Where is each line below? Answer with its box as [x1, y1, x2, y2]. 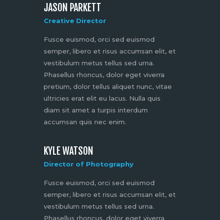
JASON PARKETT [44, 1, 101, 14]
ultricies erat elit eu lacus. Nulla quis [44, 94, 161, 102]
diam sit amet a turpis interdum [44, 106, 148, 114]
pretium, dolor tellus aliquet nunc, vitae [44, 82, 172, 90]
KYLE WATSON [44, 145, 93, 158]
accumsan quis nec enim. [44, 117, 126, 126]
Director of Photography [44, 160, 134, 168]
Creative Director [44, 16, 106, 25]
